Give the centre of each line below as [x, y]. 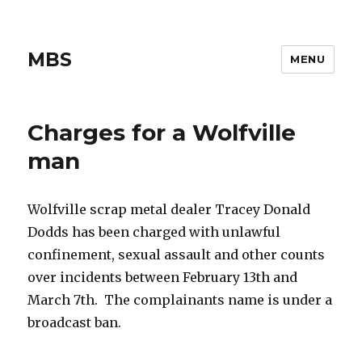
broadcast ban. [75, 322]
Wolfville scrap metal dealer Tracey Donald [169, 209]
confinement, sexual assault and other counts [177, 255]
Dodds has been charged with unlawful [154, 232]
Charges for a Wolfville [162, 133]
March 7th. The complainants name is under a [180, 300]
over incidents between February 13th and [163, 277]
